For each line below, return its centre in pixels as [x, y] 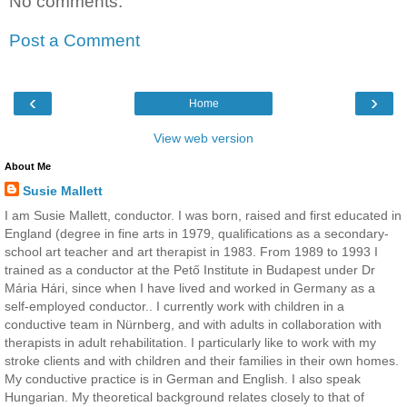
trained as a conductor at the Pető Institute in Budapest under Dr [190, 269]
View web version [203, 138]
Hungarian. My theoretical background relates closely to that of [184, 397]
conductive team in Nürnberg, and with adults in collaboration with [193, 324]
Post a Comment [74, 41]
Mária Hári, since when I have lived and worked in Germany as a [190, 288]
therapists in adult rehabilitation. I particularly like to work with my [190, 342]
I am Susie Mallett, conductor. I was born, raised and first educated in [203, 215]
